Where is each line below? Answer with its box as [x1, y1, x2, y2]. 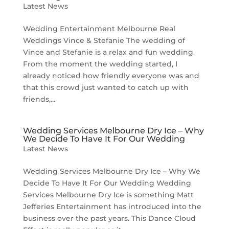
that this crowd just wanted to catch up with [22, 83, 189, 92]
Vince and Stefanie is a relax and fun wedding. [22, 48, 195, 57]
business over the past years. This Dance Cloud [22, 214, 196, 223]
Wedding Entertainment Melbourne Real [22, 24, 175, 33]
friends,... [22, 95, 55, 104]
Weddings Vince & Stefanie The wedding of [22, 36, 185, 45]
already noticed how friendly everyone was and [22, 71, 199, 80]
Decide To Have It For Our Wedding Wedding [22, 178, 191, 188]
